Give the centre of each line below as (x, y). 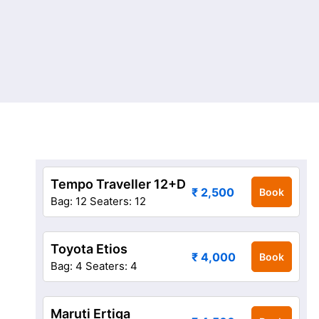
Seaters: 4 (111, 266)
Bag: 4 (67, 266)
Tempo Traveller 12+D (118, 184)
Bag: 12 (69, 201)
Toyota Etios (89, 249)
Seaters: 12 (118, 201)
